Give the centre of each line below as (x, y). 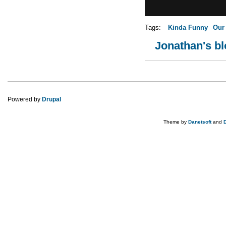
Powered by (25, 99)
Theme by (176, 122)
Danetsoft (200, 122)
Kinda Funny (188, 28)
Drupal (51, 99)
